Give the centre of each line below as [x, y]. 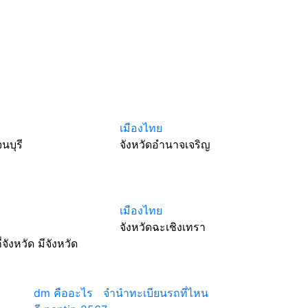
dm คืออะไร [63, 293]
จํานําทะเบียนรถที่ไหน [156, 293]
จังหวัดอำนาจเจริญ [165, 144]
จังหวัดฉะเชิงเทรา [162, 227]
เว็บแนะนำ [59, 276]
